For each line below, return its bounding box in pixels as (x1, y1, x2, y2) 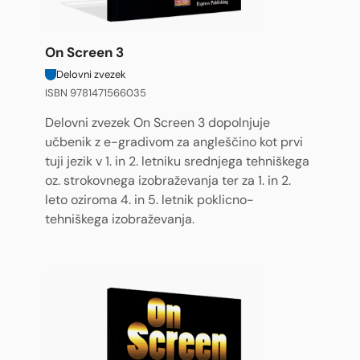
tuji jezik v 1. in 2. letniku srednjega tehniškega (45, 153, 309, 170)
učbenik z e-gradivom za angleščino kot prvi (45, 134, 303, 150)
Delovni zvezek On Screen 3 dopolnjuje (45, 115, 270, 131)
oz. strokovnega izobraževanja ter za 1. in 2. (45, 173, 291, 189)
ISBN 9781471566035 (45, 86, 146, 100)
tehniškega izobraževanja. (45, 211, 194, 227)
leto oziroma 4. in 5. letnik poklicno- (45, 192, 254, 208)
